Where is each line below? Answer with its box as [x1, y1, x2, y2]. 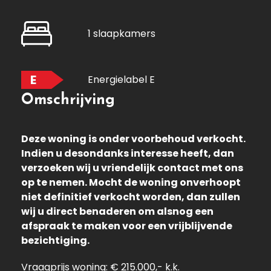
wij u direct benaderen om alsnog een [21, 204, 214, 219]
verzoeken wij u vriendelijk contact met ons [21, 161, 243, 175]
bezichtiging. [21, 233, 90, 248]
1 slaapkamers [88, 27, 155, 41]
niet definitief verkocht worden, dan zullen [21, 190, 240, 204]
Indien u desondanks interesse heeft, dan [21, 146, 234, 161]
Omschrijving [21, 93, 115, 108]
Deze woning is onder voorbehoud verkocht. [21, 132, 246, 146]
